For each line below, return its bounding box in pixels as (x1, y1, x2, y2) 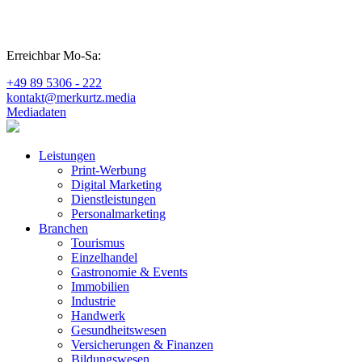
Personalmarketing (71, 207, 166, 221)
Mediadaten (6, 105, 66, 119)
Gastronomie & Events (71, 265, 187, 279)
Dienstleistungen (71, 192, 156, 206)
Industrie (71, 294, 116, 308)
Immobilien (71, 280, 129, 293)
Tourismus (71, 236, 124, 250)
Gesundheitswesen (71, 323, 166, 337)
